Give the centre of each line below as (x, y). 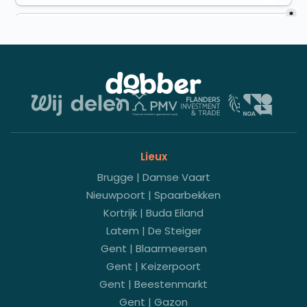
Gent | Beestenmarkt (153, 284)
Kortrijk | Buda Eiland (153, 213)
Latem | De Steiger (153, 231)
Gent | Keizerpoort (153, 266)
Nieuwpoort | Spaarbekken (153, 195)
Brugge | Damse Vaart (153, 177)
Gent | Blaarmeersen (153, 248)
